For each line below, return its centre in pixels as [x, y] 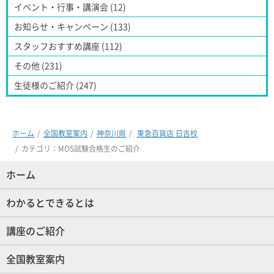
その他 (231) [38, 66]
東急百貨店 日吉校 [167, 133]
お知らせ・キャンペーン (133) [72, 27]
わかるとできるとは [50, 203]
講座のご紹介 [35, 231]
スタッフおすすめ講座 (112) [68, 46]
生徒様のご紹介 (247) [55, 85]
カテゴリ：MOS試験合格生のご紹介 [81, 148]
